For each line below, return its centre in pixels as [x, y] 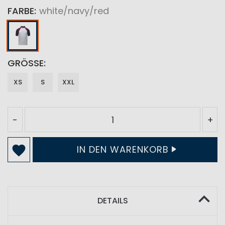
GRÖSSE [23, 63]
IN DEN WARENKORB [123, 149]
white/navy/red [74, 11]
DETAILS [113, 201]
